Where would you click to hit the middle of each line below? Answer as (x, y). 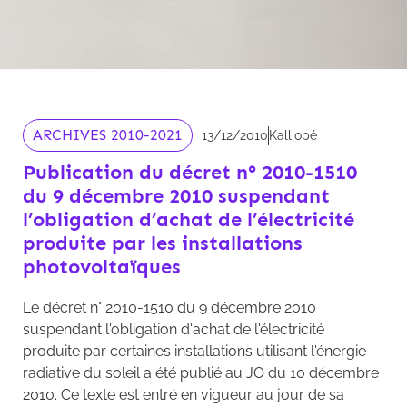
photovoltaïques (102, 267)
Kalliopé (293, 135)
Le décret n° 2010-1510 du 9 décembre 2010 (169, 308)
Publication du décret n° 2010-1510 (190, 173)
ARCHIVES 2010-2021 (108, 135)
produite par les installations (163, 243)
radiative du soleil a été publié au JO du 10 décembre (201, 373)
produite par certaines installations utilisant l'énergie (194, 352)
